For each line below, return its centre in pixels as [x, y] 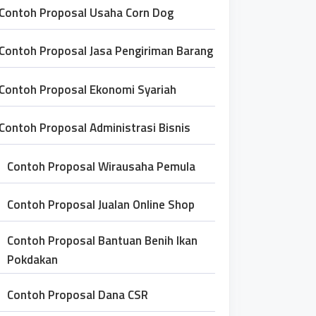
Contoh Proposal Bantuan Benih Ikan [102, 240]
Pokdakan [32, 259]
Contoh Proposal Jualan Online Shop [101, 205]
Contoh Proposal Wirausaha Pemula [101, 166]
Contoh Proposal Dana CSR [78, 295]
